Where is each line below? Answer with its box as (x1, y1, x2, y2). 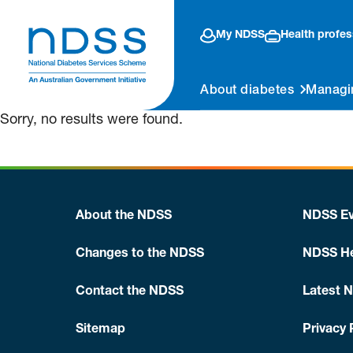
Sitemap (76, 324, 125, 336)
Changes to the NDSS (76, 248, 204, 261)
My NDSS (216, 30, 265, 41)
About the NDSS (76, 210, 172, 223)
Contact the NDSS (76, 286, 184, 299)
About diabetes (200, 84, 294, 98)
